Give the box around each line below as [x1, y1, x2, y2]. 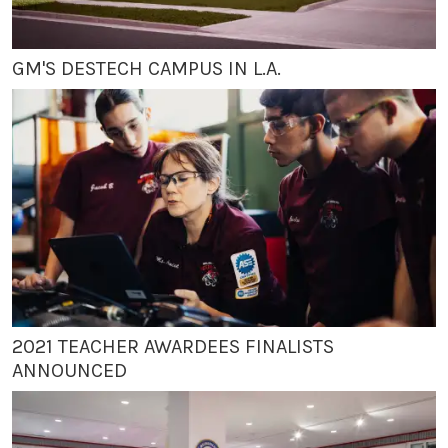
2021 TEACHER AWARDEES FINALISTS [12, 335, 334, 358]
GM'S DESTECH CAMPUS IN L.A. [12, 56, 281, 80]
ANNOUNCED [12, 359, 127, 382]
